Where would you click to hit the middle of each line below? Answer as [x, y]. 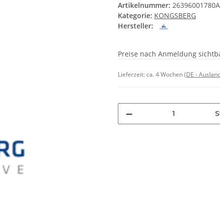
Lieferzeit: [132, 74]
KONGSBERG [175, 16]
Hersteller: [136, 26]
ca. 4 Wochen [165, 74]
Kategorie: [136, 16]
